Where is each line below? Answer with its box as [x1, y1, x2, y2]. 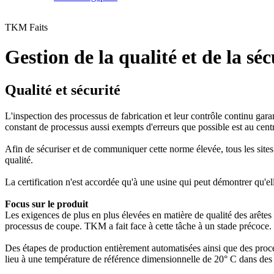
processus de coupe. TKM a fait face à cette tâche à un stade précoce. [5, 220, 272, 231]
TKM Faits [5, 22, 48, 32]
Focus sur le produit [5, 198, 88, 209]
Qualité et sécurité [5, 81, 120, 98]
